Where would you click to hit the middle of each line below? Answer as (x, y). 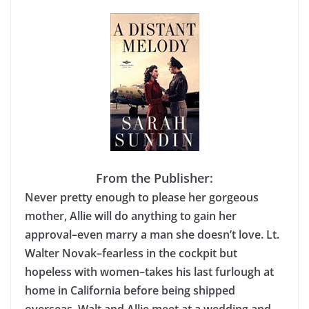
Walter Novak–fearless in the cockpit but (131, 253)
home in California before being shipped (130, 290)
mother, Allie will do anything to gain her (131, 216)
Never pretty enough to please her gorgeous (142, 197)
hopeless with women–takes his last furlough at (149, 272)
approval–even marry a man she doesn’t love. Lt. (152, 235)
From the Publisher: (154, 178)
